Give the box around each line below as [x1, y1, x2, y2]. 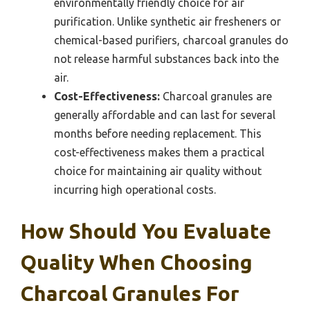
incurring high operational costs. [54, 183, 216, 197]
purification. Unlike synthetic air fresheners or [54, 15, 281, 28]
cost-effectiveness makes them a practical [54, 146, 264, 159]
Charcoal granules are [160, 90, 272, 103]
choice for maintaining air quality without [54, 165, 262, 178]
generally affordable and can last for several [54, 109, 275, 122]
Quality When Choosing [21, 250, 253, 275]
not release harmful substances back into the [54, 53, 279, 66]
